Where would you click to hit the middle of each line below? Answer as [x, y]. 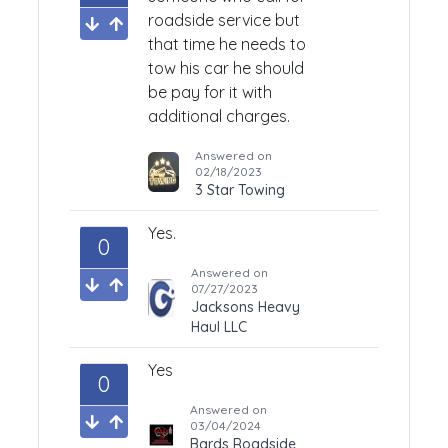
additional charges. [219, 116]
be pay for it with [210, 92]
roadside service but [224, 20]
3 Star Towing [239, 190]
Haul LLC [219, 327]
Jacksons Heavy [246, 307]
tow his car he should [226, 68]
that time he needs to [227, 44]
